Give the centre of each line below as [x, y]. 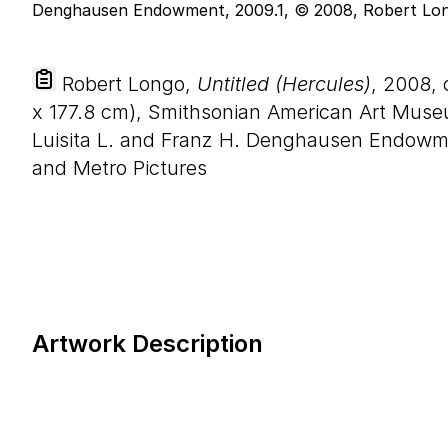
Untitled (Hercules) [284, 84]
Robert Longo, [126, 84]
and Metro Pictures [119, 168]
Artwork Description [147, 343]
